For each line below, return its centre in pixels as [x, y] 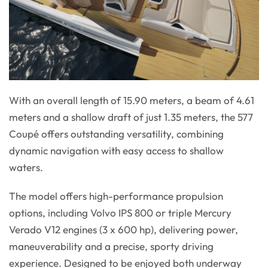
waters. [26, 167]
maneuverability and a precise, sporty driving [111, 246]
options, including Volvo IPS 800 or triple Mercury [120, 213]
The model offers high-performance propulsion [116, 196]
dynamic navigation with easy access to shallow [116, 151]
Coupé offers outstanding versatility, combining [116, 134]
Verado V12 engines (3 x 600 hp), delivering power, [124, 230]
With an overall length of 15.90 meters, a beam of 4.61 [132, 100]
